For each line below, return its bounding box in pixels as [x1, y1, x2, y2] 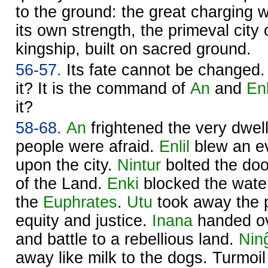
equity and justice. [16, 211, 152, 230]
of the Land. [16, 174, 107, 193]
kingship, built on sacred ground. [16, 39, 251, 58]
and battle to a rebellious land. [16, 230, 239, 248]
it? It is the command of [16, 79, 190, 98]
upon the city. [16, 156, 117, 174]
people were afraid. [16, 137, 159, 156]
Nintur [117, 156, 161, 174]
